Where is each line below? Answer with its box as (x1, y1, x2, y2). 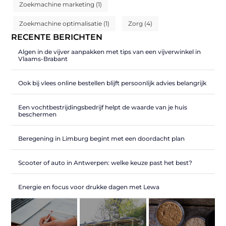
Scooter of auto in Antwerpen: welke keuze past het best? (18, 159, 193, 167)
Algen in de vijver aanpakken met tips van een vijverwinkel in (18, 48, 201, 56)
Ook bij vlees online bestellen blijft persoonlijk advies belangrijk (18, 79, 207, 87)
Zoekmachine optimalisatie (19, 20, 102, 28)
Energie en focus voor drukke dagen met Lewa (18, 183, 160, 191)
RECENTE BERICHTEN (11, 32, 103, 42)
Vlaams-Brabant (18, 55, 68, 63)
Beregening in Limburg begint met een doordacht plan (18, 135, 185, 143)
